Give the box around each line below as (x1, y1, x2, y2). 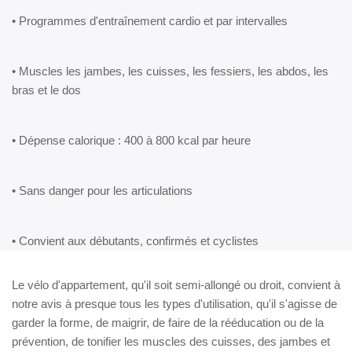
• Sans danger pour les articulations (12, 183, 192, 197)
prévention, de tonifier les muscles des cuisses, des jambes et (12, 334, 330, 348)
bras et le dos (12, 82, 81, 97)
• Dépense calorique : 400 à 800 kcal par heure (12, 133, 251, 147)
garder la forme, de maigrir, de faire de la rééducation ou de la (12, 315, 324, 329)
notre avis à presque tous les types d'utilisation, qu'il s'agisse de (12, 296, 337, 310)
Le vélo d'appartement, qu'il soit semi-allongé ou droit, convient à (12, 277, 340, 291)
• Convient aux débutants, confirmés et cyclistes (12, 233, 258, 247)
